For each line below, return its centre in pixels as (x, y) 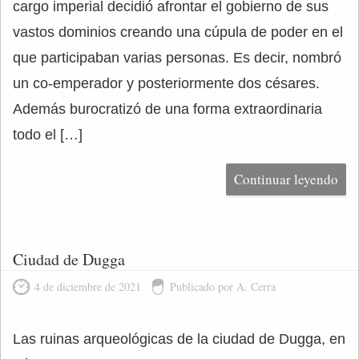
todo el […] (48, 135)
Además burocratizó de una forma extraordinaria (167, 109)
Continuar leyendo (286, 179)
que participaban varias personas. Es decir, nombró (177, 58)
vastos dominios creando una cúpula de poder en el (178, 32)
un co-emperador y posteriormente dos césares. (166, 83)
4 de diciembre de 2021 (88, 286)
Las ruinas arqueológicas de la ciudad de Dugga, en (179, 339)
